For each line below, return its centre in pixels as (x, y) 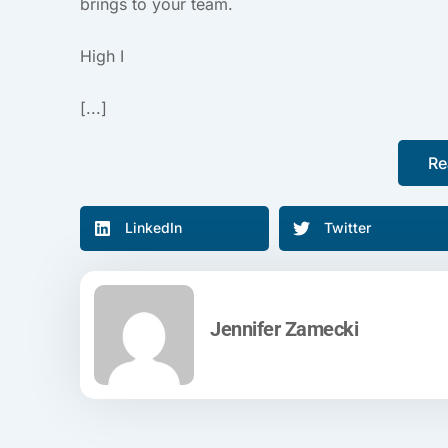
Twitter (348, 228)
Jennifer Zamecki (284, 329)
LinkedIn (153, 228)
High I (102, 55)
